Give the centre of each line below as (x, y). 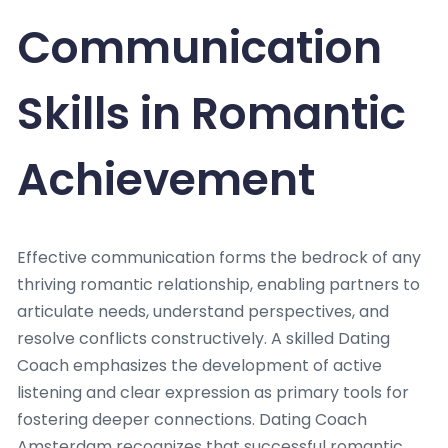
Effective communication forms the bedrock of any (219, 257)
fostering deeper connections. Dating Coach (192, 419)
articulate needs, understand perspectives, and (203, 311)
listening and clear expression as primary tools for (213, 392)
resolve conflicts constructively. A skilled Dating (203, 338)
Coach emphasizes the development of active (199, 365)
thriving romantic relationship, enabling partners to (218, 284)
